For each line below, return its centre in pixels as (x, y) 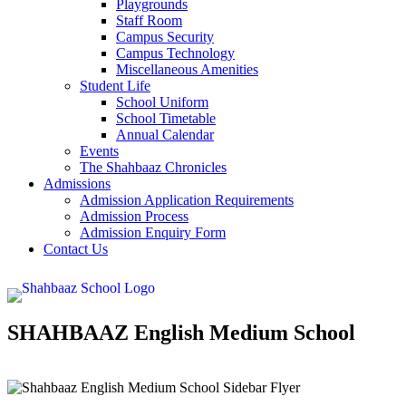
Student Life (115, 86)
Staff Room (149, 20)
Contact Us (76, 249)
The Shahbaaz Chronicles (153, 167)
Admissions (77, 184)
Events (99, 151)
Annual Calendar (165, 135)
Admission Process (134, 216)
